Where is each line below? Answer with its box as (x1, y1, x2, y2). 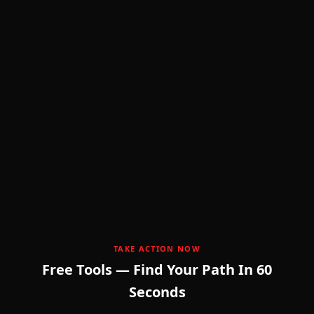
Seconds (128, 282, 186, 301)
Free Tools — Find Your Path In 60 (42, 260, 272, 279)
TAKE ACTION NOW (114, 243, 200, 254)
